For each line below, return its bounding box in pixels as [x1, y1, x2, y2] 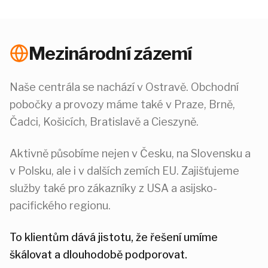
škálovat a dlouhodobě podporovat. [10, 248, 187, 261]
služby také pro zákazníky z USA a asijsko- [10, 182, 217, 194]
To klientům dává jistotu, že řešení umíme [10, 231, 218, 243]
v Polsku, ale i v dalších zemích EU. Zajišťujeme [10, 165, 239, 177]
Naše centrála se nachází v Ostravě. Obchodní [10, 81, 239, 93]
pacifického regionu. [10, 199, 111, 212]
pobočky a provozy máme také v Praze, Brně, [10, 98, 235, 111]
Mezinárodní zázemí [29, 42, 192, 64]
